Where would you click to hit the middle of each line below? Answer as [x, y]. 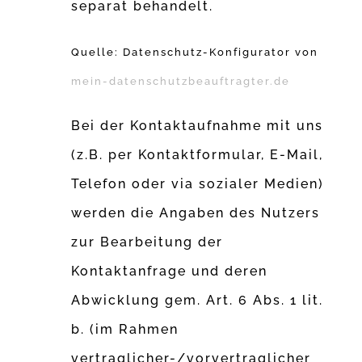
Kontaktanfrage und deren [170, 271]
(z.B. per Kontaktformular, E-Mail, [198, 155]
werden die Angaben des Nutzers [196, 213]
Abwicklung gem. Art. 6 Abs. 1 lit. [198, 301]
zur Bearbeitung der [147, 242]
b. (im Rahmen [125, 330]
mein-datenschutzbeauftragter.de [181, 81]
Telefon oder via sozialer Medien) [198, 184]
